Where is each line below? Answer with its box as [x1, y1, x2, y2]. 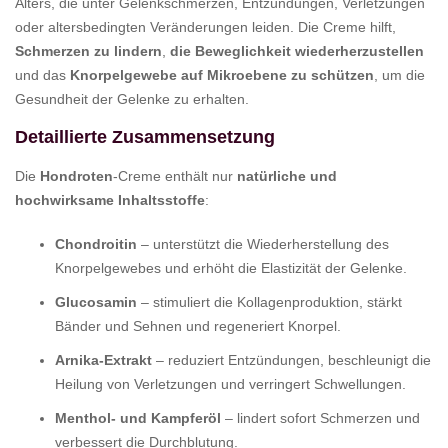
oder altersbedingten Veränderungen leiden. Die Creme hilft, [15, 18, 396, 35]
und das [15, 66, 70, 83]
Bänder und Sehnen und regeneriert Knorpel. [55, 317, 341, 334]
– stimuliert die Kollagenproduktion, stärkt [137, 293, 402, 310]
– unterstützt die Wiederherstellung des [137, 235, 389, 252]
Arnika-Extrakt [55, 351, 152, 368]
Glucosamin [55, 293, 137, 310]
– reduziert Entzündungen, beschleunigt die [152, 351, 431, 368]
